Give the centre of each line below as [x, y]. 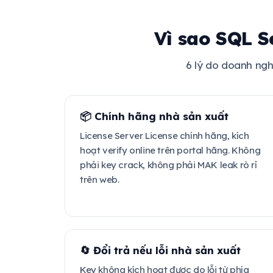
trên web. [100, 179]
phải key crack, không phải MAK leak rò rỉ [168, 165]
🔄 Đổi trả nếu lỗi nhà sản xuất [160, 250]
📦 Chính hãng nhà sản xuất [154, 116]
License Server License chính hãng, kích [165, 136]
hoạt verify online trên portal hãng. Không [170, 150]
